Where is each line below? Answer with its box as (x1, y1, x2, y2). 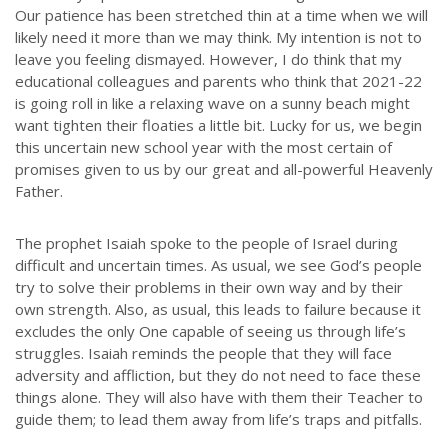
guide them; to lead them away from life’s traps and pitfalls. (15, 409, 422, 430)
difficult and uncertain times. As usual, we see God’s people (15, 255, 422, 276)
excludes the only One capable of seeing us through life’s (15, 321, 406, 342)
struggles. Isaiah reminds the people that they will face (15, 343, 392, 364)
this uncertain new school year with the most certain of (15, 137, 392, 158)
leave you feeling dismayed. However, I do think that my (15, 49, 402, 70)
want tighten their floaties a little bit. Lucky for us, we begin (15, 115, 422, 136)
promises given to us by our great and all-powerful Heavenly (15, 159, 433, 180)
